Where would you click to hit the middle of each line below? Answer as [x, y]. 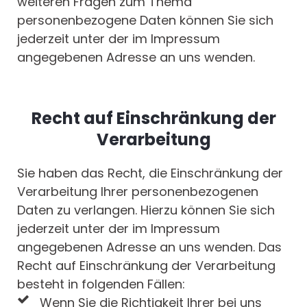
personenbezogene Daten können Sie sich [145, 21]
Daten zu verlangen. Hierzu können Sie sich [146, 210]
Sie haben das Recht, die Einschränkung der [150, 173]
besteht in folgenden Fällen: [101, 284]
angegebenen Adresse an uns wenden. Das [149, 247]
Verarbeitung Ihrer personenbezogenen [138, 192]
